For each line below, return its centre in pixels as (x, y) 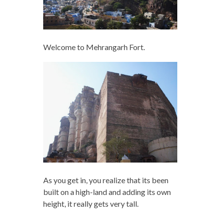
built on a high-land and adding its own (107, 192)
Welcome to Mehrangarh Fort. (94, 47)
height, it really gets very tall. (91, 203)
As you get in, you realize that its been (106, 180)
